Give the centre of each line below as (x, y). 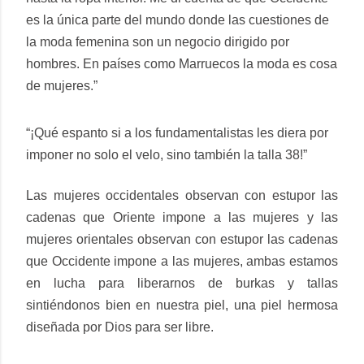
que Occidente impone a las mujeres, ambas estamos (182, 261)
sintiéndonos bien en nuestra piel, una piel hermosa (182, 305)
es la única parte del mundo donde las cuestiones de (178, 19)
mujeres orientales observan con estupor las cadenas (182, 239)
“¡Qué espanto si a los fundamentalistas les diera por (177, 132)
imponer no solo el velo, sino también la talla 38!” (168, 154)
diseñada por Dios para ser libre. (120, 327)
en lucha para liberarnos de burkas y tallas (182, 283)
